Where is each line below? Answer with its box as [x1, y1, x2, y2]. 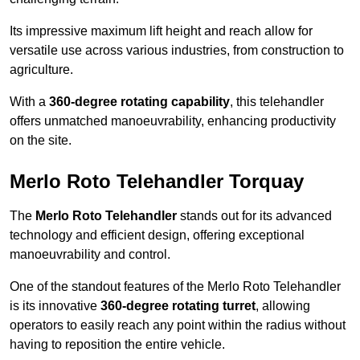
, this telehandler [230, 95, 324, 109]
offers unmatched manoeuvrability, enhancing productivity [10, 114, 336, 129]
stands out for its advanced [177, 209, 332, 223]
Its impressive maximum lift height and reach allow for [10, 24, 313, 39]
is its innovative [10, 299, 100, 313]
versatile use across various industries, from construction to [10, 43, 344, 58]
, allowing [256, 299, 310, 313]
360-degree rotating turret [100, 299, 256, 313]
